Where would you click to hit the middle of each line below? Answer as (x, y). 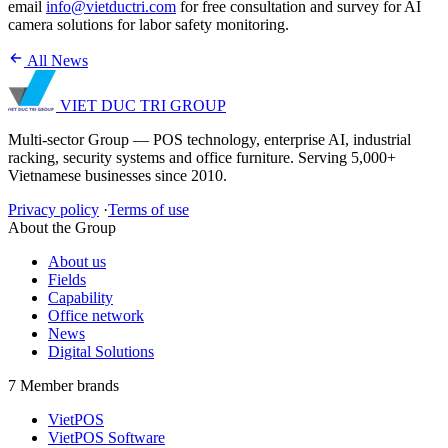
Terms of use (148, 210)
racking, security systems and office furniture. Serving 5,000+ (202, 158)
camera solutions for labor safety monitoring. (148, 25)
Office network (96, 316)
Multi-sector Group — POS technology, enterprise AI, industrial (209, 140)
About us (77, 262)
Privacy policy (53, 210)
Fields (67, 280)
